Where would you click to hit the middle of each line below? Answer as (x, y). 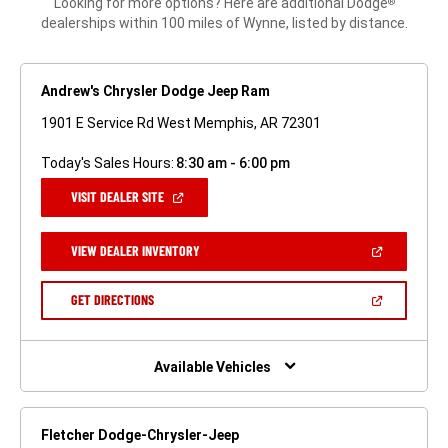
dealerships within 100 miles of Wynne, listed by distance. (224, 23)
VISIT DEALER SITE (117, 197)
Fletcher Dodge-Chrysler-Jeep (140, 434)
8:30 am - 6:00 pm (232, 163)
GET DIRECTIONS (112, 300)
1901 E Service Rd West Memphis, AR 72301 (181, 123)
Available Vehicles (212, 366)
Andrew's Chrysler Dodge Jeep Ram (155, 91)
